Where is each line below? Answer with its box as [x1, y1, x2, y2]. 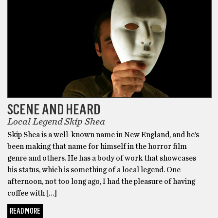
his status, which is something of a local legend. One [7, 166, 181, 174]
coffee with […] [7, 189, 57, 198]
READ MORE [10, 206, 40, 216]
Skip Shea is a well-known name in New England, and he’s [7, 131, 199, 139]
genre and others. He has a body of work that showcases [7, 154, 196, 163]
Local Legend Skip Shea [7, 117, 105, 127]
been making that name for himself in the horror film [7, 143, 187, 151]
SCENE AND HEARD [7, 100, 100, 119]
